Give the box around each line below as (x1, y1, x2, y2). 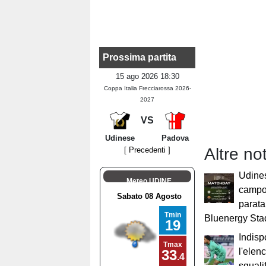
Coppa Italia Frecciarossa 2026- (103, 84, 191, 91)
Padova (161, 133, 189, 142)
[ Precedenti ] (124, 145, 171, 154)
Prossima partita (103, 52, 176, 62)
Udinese (104, 133, 135, 142)
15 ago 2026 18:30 (115, 71, 179, 81)
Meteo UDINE (126, 176, 172, 185)
